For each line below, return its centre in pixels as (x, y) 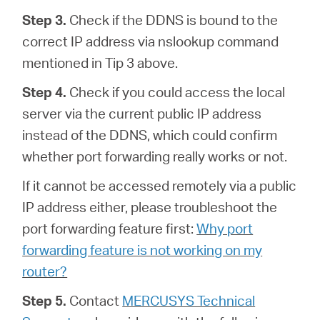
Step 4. (45, 91)
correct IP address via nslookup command (151, 41)
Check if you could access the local (176, 91)
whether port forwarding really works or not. (155, 156)
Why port (225, 228)
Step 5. (45, 300)
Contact (95, 300)
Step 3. (45, 19)
